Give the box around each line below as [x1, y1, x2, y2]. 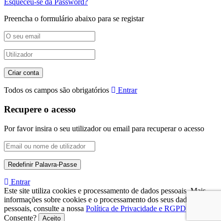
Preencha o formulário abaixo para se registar [4, 14, 144, 23]
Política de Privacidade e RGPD [86, 204, 186, 213]
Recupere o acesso [4, 104, 76, 114]
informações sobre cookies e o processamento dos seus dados [4, 195, 194, 204]
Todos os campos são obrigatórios [4, 86, 109, 95]
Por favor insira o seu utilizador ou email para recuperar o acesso [4, 124, 204, 133]
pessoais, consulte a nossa [4, 204, 86, 213]
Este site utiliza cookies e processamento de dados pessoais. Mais [4, 186, 206, 195]
